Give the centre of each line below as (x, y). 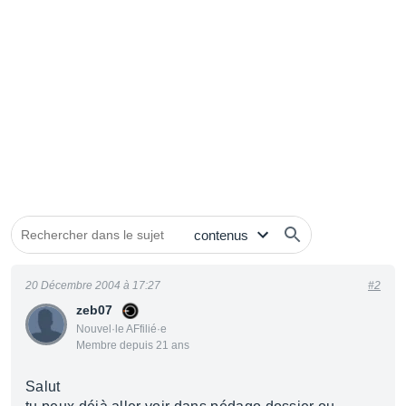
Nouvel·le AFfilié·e (121, 329)
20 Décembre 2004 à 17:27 (93, 285)
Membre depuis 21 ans (133, 345)
